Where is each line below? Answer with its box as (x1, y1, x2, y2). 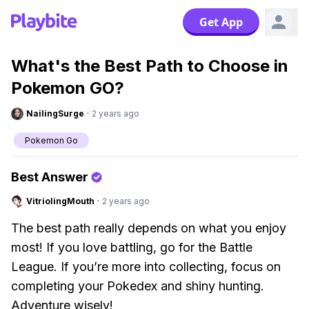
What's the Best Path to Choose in (11, 56, 288, 76)
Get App (199, 14, 243, 30)
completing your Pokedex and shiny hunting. (11, 279, 264, 293)
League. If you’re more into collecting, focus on (11, 259, 281, 274)
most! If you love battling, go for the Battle (11, 240, 252, 255)
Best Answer (11, 170, 88, 184)
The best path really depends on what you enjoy (11, 221, 286, 235)
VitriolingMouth (26, 196, 94, 206)
